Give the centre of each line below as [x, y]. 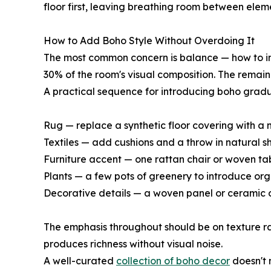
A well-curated [80, 260]
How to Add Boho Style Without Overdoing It [149, 40]
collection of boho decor [173, 260]
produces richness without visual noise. [133, 243]
